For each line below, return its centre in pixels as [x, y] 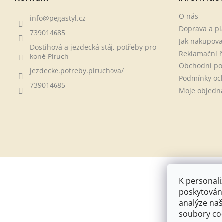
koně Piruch [49, 56]
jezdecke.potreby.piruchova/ [77, 70]
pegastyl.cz [67, 18]
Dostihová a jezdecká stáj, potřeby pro [93, 47]
